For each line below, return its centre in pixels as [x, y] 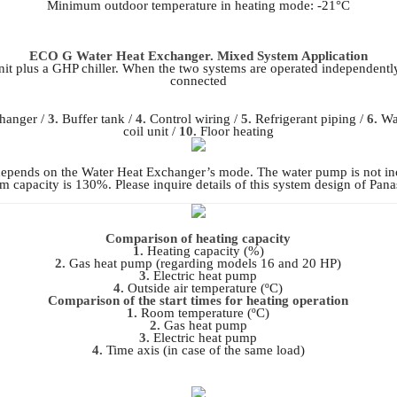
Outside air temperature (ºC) [204, 288]
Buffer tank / [97, 119]
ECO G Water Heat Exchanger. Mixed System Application [198, 55]
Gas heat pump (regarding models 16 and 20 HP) [204, 264]
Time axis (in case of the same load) [203, 350]
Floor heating [235, 132]
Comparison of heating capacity [198, 239]
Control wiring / [193, 119]
